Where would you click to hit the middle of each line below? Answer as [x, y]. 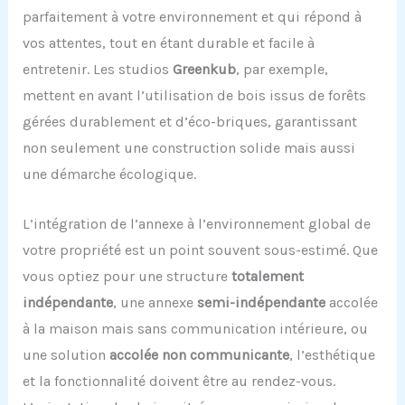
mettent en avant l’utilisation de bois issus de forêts [194, 96]
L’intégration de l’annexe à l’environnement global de [196, 223]
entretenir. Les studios [97, 70]
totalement [267, 276]
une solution [66, 354]
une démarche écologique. [109, 174]
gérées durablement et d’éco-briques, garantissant [189, 122]
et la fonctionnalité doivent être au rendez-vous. [179, 381]
